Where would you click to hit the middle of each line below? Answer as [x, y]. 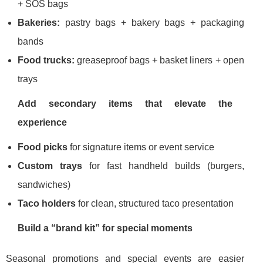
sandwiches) [44, 185]
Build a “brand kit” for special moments [105, 228]
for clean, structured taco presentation [155, 204]
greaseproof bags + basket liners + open [159, 60]
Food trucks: [46, 60]
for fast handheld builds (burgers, [163, 166]
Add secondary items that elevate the [125, 104]
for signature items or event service [141, 147]
